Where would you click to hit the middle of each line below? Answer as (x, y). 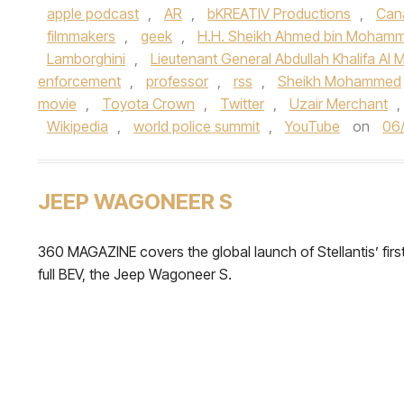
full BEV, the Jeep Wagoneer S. (135, 274)
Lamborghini (86, 59)
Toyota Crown (148, 104)
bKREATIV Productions (279, 14)
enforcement (79, 81)
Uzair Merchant (339, 104)
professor (177, 81)
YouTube (312, 126)
